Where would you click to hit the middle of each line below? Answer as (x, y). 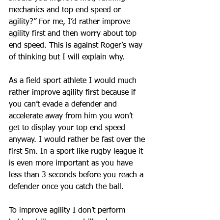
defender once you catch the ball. (68, 187)
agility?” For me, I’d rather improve (71, 22)
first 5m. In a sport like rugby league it (77, 152)
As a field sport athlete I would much (74, 81)
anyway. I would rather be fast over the (78, 140)
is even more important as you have (72, 164)
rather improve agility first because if (73, 93)
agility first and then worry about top (74, 34)
